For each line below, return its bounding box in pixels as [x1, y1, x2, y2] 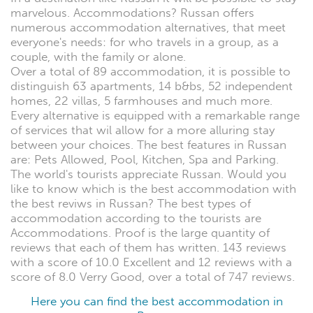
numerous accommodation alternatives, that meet [10, 20, 286, 36]
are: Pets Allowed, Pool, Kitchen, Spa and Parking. [10, 152, 279, 168]
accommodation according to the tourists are [10, 211, 261, 226]
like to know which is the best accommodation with [10, 182, 296, 197]
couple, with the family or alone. [10, 50, 186, 65]
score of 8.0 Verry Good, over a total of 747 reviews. [10, 270, 295, 285]
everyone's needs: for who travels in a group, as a [10, 35, 279, 50]
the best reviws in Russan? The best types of [10, 196, 251, 212]
